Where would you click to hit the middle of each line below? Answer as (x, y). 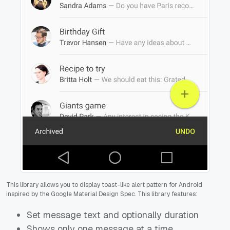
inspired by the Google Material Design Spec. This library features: (102, 194)
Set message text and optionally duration (113, 215)
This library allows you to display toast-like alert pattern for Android (104, 185)
